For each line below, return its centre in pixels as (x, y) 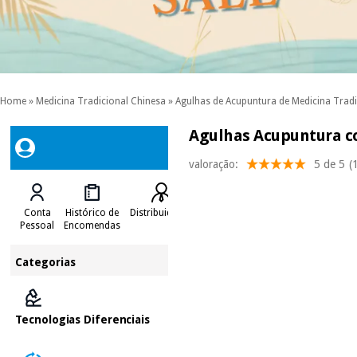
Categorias (46, 262)
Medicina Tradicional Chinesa (101, 102)
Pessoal (37, 225)
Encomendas (92, 225)
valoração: (214, 164)
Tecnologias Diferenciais (82, 319)
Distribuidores (161, 212)
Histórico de (92, 212)
